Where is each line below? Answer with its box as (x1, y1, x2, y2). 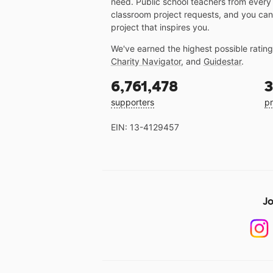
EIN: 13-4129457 (111, 122, 179, 133)
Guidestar (204, 56, 241, 67)
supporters (111, 97, 154, 108)
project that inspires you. (111, 22, 210, 33)
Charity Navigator (111, 56, 181, 67)
